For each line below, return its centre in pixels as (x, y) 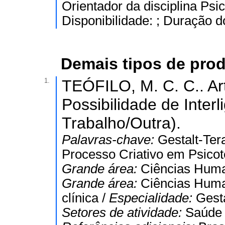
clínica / (85, 198)
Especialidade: (152, 198)
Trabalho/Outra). (121, 123)
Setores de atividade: (124, 212)
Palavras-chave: (110, 140)
